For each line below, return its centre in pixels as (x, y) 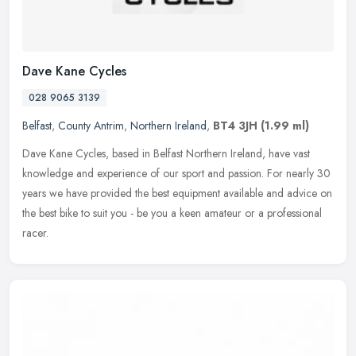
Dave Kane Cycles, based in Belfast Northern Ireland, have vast (166, 153)
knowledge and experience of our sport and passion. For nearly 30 (176, 173)
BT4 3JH (235, 125)
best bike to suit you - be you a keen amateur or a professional (180, 213)
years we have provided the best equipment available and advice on (177, 193)
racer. (35, 232)
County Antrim (91, 125)
